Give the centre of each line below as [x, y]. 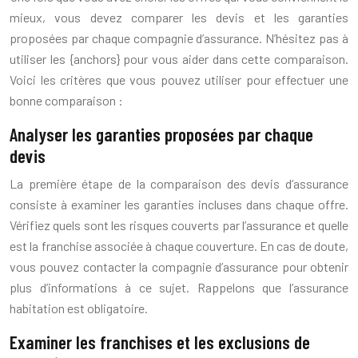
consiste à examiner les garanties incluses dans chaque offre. [179, 205]
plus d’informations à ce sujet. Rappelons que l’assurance [179, 288]
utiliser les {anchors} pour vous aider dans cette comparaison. [179, 59]
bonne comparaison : [66, 101]
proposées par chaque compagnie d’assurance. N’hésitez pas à [179, 38]
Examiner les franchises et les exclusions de [160, 342]
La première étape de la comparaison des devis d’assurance [179, 184]
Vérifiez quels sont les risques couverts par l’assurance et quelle [179, 225]
